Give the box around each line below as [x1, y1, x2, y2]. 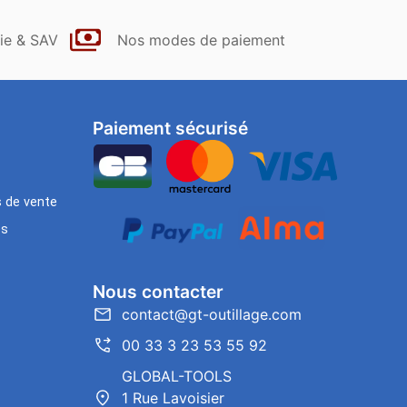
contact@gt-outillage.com [122, 304, 303, 323]
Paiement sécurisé [92, 117, 248, 140]
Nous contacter [92, 280, 223, 303]
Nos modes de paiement [117, 31, 285, 50]
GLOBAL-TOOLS [122, 366, 233, 385]
